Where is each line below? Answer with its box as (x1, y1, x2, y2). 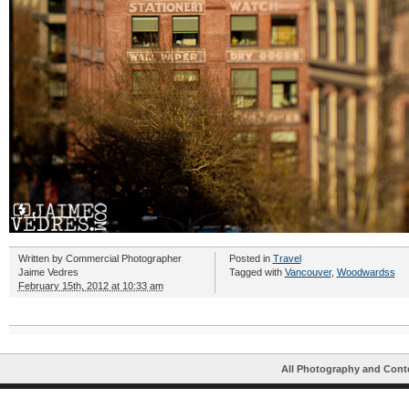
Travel (272, 253, 301, 264)
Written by (17, 253, 66, 264)
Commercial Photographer (65, 253, 182, 264)
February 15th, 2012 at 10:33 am (17, 280, 163, 291)
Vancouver (284, 267, 331, 278)
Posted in (228, 253, 273, 264)
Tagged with (228, 267, 285, 278)
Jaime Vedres (17, 267, 79, 278)
